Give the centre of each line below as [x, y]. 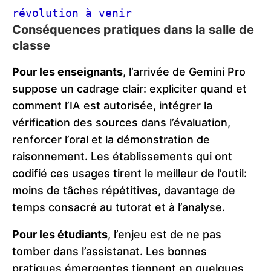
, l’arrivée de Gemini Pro [184, 72]
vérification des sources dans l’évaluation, [121, 123]
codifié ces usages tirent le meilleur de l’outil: [129, 174]
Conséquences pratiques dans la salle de [133, 30]
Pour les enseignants [67, 72]
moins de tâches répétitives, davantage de [124, 191]
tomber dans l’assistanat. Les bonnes [109, 252]
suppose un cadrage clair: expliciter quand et [129, 89]
